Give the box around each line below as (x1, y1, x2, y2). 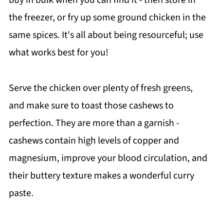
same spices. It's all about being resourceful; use (8, 28, 203, 42)
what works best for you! (8, 45, 109, 59)
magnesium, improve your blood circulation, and (8, 151, 207, 165)
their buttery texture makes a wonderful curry (8, 168, 194, 182)
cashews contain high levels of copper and (8, 133, 179, 147)
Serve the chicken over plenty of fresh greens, (8, 81, 193, 95)
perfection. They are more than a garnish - (8, 116, 179, 130)
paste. (8, 186, 34, 200)
